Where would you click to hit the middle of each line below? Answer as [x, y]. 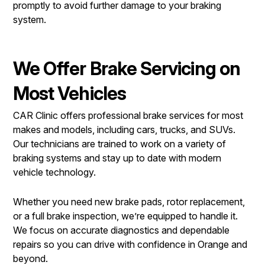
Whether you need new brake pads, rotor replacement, [129, 202]
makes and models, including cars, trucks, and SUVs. [124, 130]
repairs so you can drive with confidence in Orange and [130, 245]
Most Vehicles [70, 93]
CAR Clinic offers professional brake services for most [128, 116]
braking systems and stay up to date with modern [117, 158]
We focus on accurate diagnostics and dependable [121, 230]
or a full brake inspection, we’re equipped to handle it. [125, 216]
